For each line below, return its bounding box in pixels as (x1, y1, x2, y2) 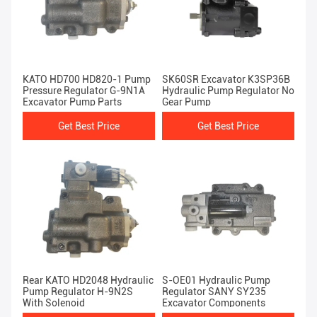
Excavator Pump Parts (23, 96, 122, 108)
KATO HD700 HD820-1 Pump (23, 74, 151, 86)
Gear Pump (162, 96, 211, 108)
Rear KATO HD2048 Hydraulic (23, 275, 154, 287)
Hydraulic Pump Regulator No (162, 85, 294, 97)
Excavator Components (162, 297, 265, 309)
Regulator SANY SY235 (162, 286, 266, 298)
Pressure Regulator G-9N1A (23, 85, 145, 97)
